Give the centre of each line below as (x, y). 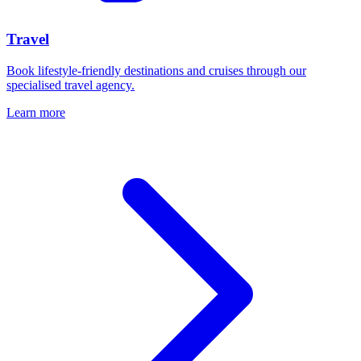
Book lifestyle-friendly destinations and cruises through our (156, 70)
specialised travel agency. (71, 85)
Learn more (36, 112)
